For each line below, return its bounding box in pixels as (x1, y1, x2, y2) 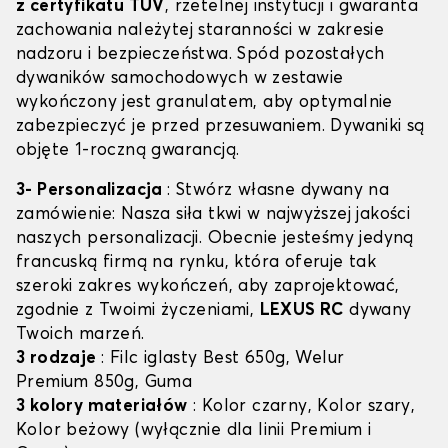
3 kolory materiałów (16, 398, 188, 416)
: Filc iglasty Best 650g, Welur (101, 350, 345, 368)
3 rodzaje (16, 350, 101, 368)
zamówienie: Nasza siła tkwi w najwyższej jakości (16, 206, 411, 224)
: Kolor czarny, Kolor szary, (187, 398, 416, 416)
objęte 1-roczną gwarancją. (16, 142, 240, 160)
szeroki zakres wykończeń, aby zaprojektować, (16, 278, 400, 296)
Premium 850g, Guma (16, 374, 193, 392)
